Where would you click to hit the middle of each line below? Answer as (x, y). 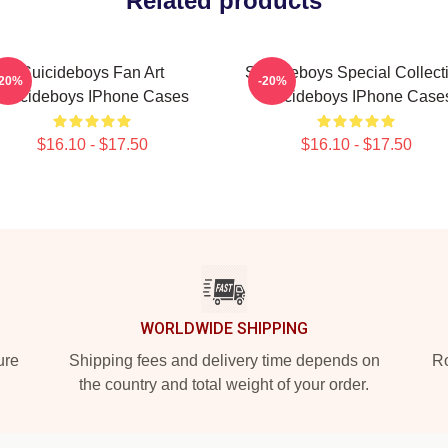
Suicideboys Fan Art (92, 72)
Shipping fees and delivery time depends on (224, 360)
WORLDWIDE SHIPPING (224, 328)
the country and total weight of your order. (224, 384)
